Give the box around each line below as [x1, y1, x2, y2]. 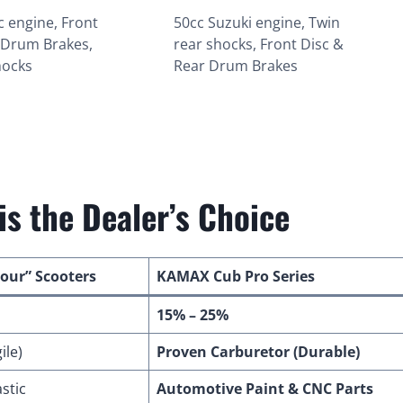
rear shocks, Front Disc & [174, 34, 345, 55]
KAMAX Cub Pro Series [157, 266, 315, 287]
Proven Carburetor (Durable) [157, 342, 360, 363]
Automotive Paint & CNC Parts [157, 379, 373, 399]
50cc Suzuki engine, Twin [174, 13, 341, 33]
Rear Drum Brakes [174, 56, 299, 76]
